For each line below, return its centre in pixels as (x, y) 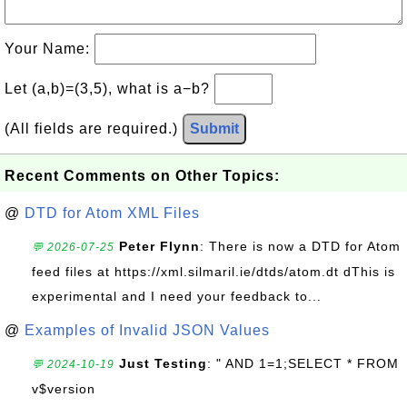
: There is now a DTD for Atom (300, 246)
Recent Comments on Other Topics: (142, 176)
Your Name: (50, 49)
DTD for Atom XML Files (112, 213)
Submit (214, 129)
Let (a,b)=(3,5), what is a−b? (109, 89)
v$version (64, 389)
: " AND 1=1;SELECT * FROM (303, 363)
